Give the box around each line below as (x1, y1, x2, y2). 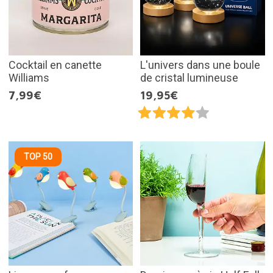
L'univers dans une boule (140, 58, 260, 71)
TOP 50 (23, 151, 52, 161)
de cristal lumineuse (140, 71, 238, 84)
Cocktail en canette (8, 58, 102, 71)
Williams (8, 71, 49, 84)
